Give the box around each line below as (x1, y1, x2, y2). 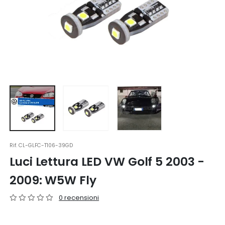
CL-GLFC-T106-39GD (19, 141, 73, 149)
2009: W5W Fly (10, 171, 96, 188)
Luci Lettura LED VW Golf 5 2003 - (10, 153, 205, 170)
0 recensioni (59, 192, 99, 202)
